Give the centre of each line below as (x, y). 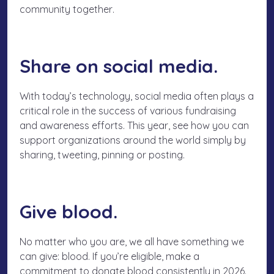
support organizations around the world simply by (133, 140)
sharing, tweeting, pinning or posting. (102, 155)
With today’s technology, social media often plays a (137, 96)
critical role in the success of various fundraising (128, 111)
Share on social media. (121, 66)
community (46, 9)
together (93, 9)
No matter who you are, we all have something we (132, 242)
